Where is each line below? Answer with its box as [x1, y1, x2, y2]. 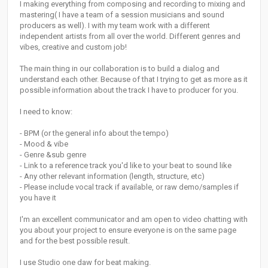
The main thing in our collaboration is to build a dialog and [20, 64, 220, 74]
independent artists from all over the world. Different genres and [20, 32, 240, 41]
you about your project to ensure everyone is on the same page [20, 226, 236, 235]
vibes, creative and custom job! [20, 42, 127, 52]
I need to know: [20, 107, 72, 117]
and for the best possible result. [20, 236, 130, 246]
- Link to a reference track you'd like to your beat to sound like [20, 161, 232, 170]
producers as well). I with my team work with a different [20, 21, 210, 31]
